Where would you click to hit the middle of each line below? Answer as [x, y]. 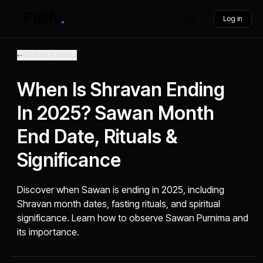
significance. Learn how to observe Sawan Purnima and [133, 218]
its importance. [48, 232]
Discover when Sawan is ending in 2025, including [121, 190]
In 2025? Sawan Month [116, 113]
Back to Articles [50, 55]
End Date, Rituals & [97, 136]
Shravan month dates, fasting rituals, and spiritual [119, 204]
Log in [232, 18]
